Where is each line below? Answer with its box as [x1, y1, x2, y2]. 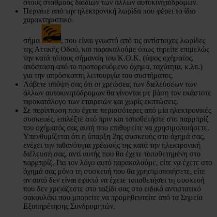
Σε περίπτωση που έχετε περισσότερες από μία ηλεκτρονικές [23, 106, 211, 114]
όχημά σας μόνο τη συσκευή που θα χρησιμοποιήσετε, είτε [23, 167, 205, 175]
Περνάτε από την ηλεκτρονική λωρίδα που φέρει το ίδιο [23, 6, 196, 15]
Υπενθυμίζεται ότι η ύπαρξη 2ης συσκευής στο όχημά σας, [23, 132, 205, 140]
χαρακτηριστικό [23, 15, 72, 24]
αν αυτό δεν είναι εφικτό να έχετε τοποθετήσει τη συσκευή [23, 175, 204, 184]
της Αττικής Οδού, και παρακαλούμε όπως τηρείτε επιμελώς [23, 45, 209, 53]
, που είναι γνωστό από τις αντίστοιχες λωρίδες [61, 36, 205, 45]
